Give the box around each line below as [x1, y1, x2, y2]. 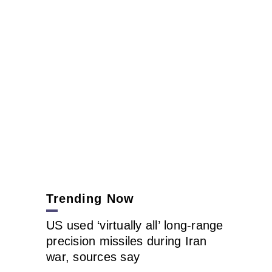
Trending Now [46, 192, 134, 205]
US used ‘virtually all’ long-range [46, 219, 223, 232]
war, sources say [46, 250, 140, 263]
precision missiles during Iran [46, 234, 207, 248]
